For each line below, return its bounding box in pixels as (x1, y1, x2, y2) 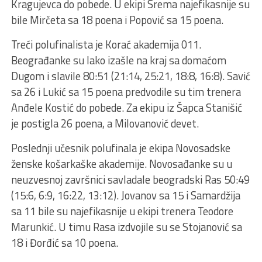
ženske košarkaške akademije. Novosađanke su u (11, 155, 232, 172)
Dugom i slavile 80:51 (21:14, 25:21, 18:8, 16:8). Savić (11, 67, 250, 84)
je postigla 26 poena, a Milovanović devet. (11, 115, 199, 132)
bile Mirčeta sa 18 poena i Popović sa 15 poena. (11, 11, 223, 28)
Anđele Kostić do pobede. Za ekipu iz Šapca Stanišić (11, 99, 242, 116)
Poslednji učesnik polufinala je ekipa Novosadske (11, 139, 230, 156)
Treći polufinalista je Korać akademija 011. (11, 36, 201, 53)
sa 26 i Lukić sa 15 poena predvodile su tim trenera (11, 83, 241, 100)
